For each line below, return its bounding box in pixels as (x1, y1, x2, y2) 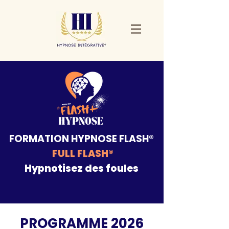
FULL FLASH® (52, 147, 113, 161)
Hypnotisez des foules (25, 162, 139, 175)
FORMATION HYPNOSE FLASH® (9, 132, 154, 146)
